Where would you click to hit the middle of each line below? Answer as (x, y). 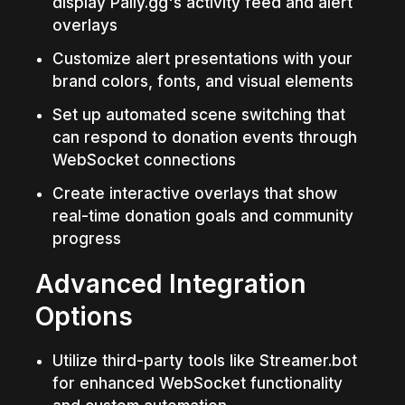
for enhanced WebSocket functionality (197, 383)
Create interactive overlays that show (194, 193)
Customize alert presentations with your (202, 58)
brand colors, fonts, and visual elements (202, 81)
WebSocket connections (144, 160)
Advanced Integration (171, 283)
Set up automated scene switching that (198, 114)
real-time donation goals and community (202, 216)
